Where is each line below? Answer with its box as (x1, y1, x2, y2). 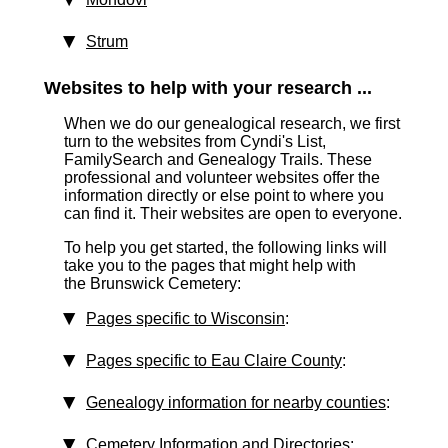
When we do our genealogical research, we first (64, 115, 400, 132)
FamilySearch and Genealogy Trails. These (64, 151, 372, 168)
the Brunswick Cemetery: (64, 275, 241, 292)
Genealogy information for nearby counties (86, 394, 386, 411)
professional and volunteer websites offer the (64, 169, 380, 186)
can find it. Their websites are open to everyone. (64, 205, 402, 222)
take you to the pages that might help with (64, 257, 356, 274)
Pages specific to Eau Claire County (86, 352, 342, 369)
